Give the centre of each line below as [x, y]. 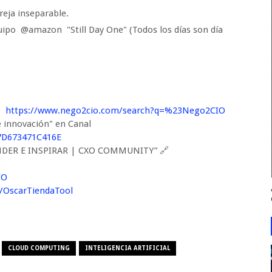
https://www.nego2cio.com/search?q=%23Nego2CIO [116, 111]
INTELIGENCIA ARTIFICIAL [128, 248]
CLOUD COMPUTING [39, 248]
